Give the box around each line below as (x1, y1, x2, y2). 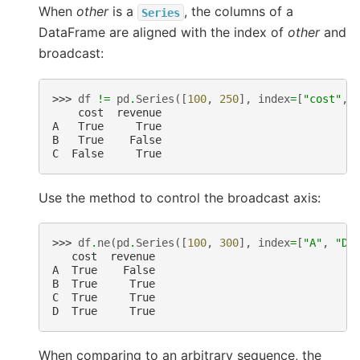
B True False (52, 133, 162, 146)
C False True (52, 146, 162, 160)
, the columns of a (184, 3, 293, 20)
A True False (52, 264, 155, 277)
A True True (52, 119, 162, 133)
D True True (52, 305, 155, 318)
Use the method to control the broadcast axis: (39, 189, 321, 206)
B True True (52, 277, 155, 291)
